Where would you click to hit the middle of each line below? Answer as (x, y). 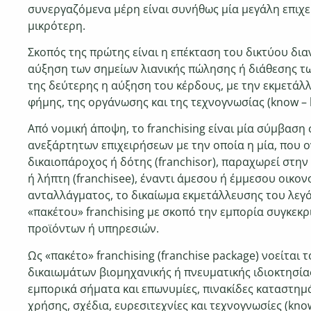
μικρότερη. (57, 25)
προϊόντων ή (63, 229)
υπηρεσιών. (128, 229)
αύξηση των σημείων (84, 69)
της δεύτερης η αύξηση (91, 86)
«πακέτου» (57, 212)
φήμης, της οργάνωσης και (99, 102)
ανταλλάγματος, (72, 195)
